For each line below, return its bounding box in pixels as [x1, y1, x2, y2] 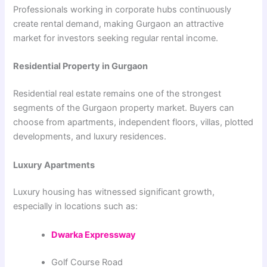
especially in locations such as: [13, 201, 138, 212]
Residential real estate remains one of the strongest [13, 88, 222, 100]
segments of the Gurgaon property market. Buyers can [13, 103, 235, 114]
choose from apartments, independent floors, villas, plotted [13, 117, 254, 128]
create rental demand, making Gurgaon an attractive [13, 18, 224, 29]
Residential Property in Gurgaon [13, 61, 148, 72]
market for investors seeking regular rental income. [13, 32, 219, 44]
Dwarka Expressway [51, 229, 136, 240]
